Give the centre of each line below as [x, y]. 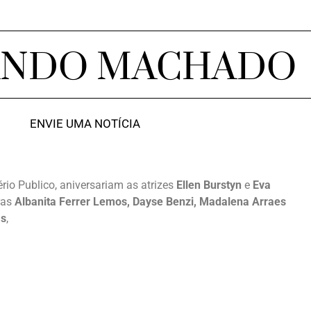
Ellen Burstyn [209, 185]
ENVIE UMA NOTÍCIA [85, 124]
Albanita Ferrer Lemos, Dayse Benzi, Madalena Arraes [150, 202]
